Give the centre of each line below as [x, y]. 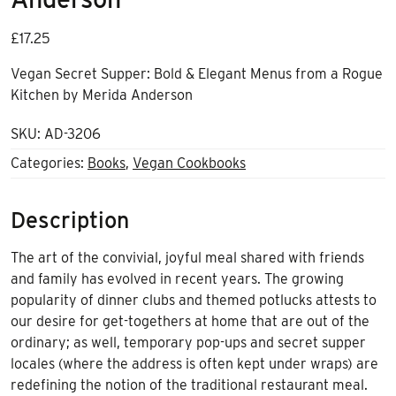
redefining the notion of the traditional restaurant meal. [189, 385]
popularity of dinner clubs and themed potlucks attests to [194, 300]
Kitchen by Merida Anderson [102, 95]
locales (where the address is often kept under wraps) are [194, 363]
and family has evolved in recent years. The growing [177, 278]
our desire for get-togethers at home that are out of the [190, 321]
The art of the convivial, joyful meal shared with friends [187, 257]
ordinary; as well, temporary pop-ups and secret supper [188, 342]
